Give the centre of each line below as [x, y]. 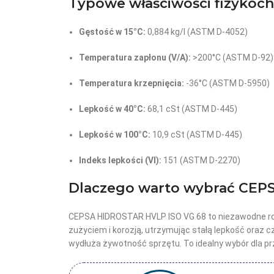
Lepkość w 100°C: [115, 135]
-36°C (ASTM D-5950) [227, 83]
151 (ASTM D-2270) [201, 160]
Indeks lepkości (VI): [120, 160]
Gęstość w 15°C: [112, 32]
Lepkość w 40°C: [112, 109]
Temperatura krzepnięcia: [131, 83]
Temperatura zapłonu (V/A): [135, 57]
